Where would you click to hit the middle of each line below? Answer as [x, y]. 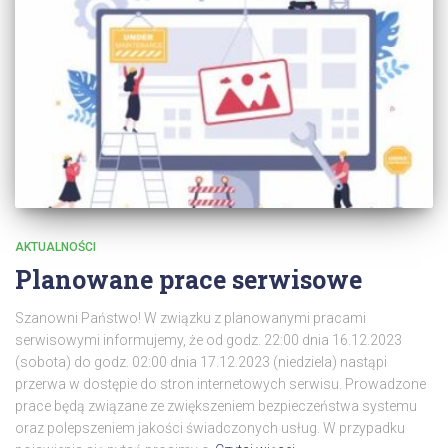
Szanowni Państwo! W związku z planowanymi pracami [190, 318]
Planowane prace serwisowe [188, 280]
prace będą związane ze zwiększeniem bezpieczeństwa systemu [216, 406]
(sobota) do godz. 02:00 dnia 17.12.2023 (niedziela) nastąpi [201, 362]
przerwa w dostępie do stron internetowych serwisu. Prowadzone [220, 384]
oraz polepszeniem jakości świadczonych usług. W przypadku [210, 428]
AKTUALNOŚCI [55, 247]
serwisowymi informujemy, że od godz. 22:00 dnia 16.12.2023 [208, 340]
